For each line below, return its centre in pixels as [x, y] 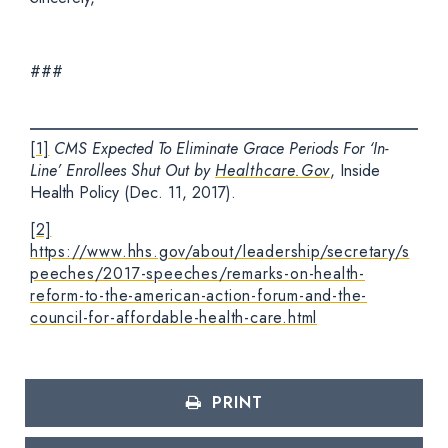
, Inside [355, 170]
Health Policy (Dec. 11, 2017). [133, 192]
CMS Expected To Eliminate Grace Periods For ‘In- [221, 148]
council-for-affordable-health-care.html [174, 317]
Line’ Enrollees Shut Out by [122, 170]
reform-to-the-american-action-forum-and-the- [199, 295]
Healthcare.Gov [273, 170]
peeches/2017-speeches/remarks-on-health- [197, 273]
